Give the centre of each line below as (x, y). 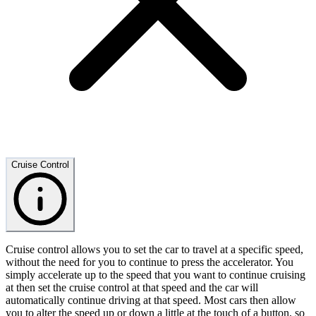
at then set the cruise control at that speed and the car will (132, 288)
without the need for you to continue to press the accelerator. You (150, 262)
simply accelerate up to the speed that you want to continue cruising (156, 275)
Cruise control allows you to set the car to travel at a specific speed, (154, 250)
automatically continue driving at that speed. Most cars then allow (151, 300)
